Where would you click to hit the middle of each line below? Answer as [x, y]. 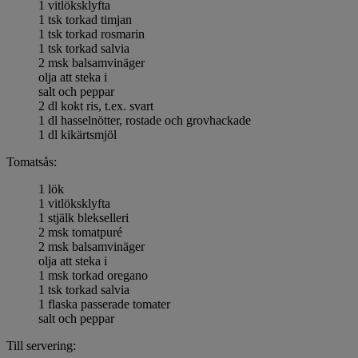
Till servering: [41, 345]
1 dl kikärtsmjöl [78, 134]
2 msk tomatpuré [80, 232]
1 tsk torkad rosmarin [91, 34]
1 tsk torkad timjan [85, 19]
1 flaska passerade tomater [104, 304]
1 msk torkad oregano [93, 275]
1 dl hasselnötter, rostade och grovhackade [145, 120]
